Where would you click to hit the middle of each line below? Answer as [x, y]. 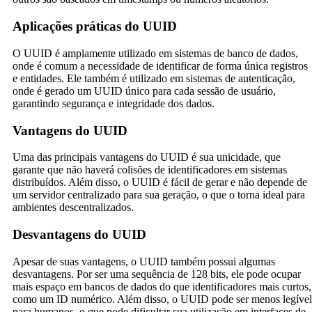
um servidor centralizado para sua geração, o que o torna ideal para [159, 195]
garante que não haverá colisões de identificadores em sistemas [150, 170]
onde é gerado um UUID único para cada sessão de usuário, [144, 91]
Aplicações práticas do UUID [95, 26]
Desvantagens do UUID [79, 235]
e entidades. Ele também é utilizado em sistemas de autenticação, [154, 78]
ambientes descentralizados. [73, 208]
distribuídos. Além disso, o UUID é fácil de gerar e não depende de [160, 182]
